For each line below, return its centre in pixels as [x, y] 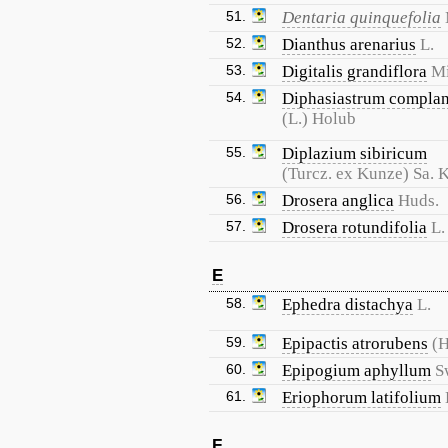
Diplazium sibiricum [354, 153]
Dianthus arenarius [349, 44]
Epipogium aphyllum [356, 370]
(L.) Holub [319, 118]
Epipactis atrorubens [355, 343]
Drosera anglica [338, 200]
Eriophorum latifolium [361, 397]
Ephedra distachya [347, 304]
